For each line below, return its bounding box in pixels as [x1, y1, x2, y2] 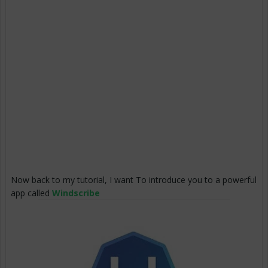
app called [11, 187, 52, 199]
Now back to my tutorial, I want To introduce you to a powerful [11, 174, 257, 186]
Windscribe [52, 187, 100, 199]
